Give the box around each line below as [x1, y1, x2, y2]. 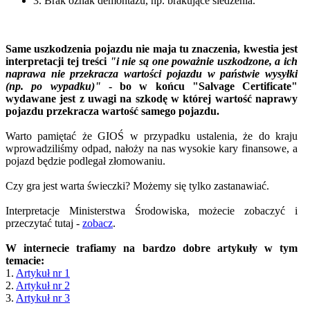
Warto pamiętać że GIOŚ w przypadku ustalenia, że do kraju [6, 129, 298, 142]
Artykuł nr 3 [16, 291, 70, 304]
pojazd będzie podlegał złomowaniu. [6, 154, 165, 167]
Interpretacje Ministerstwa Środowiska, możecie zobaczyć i [6, 204, 298, 217]
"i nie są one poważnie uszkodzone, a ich [109, 55, 298, 67]
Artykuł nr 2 [16, 279, 70, 291]
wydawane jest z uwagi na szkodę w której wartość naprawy [6, 92, 298, 104]
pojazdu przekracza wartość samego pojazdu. [6, 104, 219, 117]
